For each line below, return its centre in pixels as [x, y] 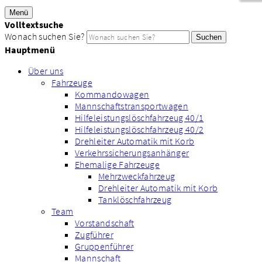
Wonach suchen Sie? [45, 36]
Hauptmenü [30, 50]
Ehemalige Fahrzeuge [118, 164]
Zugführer [94, 235]
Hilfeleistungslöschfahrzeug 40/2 [139, 129]
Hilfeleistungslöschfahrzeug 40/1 [139, 118]
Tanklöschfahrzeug [135, 199]
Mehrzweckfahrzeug [137, 176]
